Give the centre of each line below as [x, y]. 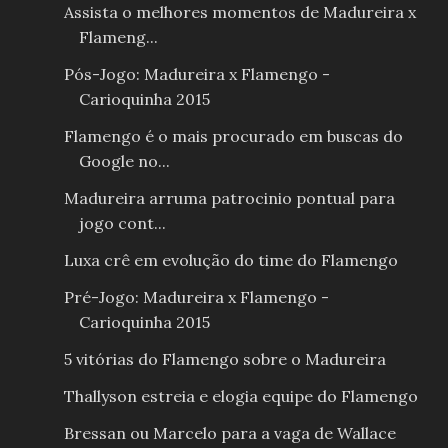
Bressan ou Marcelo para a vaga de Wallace [229, 433]
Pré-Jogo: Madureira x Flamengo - [196, 297]
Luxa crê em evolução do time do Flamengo [230, 260]
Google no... [124, 161]
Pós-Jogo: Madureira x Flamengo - [196, 74]
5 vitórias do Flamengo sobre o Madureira [224, 359]
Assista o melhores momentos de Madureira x [239, 12]
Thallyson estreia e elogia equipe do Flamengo [240, 396]
